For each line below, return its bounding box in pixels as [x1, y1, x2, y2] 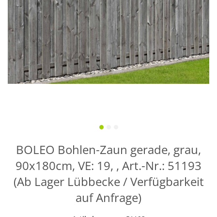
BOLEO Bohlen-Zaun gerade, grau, [16, 141, 201, 158]
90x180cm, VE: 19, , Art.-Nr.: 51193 [15, 157, 201, 174]
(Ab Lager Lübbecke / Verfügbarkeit [13, 173, 204, 190]
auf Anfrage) [76, 189, 141, 206]
